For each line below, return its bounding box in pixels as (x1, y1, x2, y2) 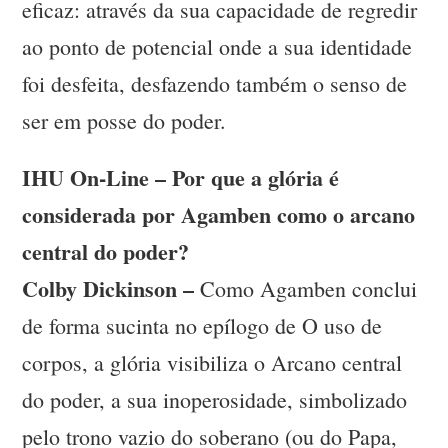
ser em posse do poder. (22, 106, 227, 136)
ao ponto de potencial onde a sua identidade (22, 32, 413, 62)
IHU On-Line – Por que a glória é (22, 161, 340, 195)
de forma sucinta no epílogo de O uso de (22, 311, 383, 341)
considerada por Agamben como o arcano (22, 198, 416, 232)
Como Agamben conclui (194, 274, 418, 304)
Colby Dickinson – (22, 272, 195, 306)
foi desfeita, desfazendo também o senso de (22, 69, 408, 99)
